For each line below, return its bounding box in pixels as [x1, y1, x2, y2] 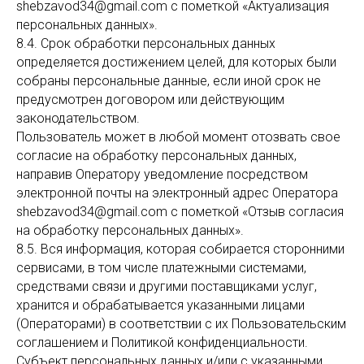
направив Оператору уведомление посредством [16, 167, 308, 182]
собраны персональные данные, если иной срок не [16, 73, 321, 89]
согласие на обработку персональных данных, [16, 148, 297, 163]
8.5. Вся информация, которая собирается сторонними [16, 241, 344, 257]
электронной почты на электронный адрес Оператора [16, 185, 338, 201]
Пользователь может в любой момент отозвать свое [16, 129, 340, 145]
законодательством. [16, 110, 140, 126]
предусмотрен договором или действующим [16, 92, 284, 107]
